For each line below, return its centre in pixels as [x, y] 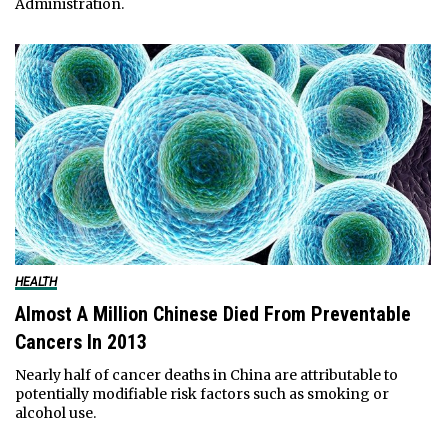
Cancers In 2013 [80, 341]
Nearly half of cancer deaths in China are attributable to [206, 374]
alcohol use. [55, 412]
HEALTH [35, 281]
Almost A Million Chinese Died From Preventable [212, 313]
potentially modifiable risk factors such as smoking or [201, 393]
